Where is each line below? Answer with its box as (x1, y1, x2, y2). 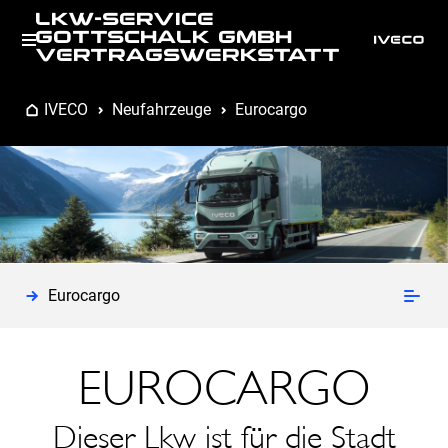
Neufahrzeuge (112, 100, 211, 119)
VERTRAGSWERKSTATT (34, 48, 340, 67)
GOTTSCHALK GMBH (34, 30, 292, 49)
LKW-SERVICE (34, 12, 214, 31)
